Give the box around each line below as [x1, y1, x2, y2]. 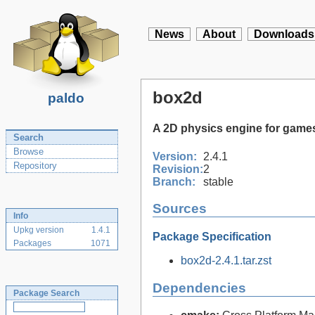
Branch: [153, 175, 195, 188]
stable [203, 175, 233, 188]
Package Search [13, 288, 79, 298]
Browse [13, 146, 44, 157]
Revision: [153, 162, 203, 175]
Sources [153, 201, 207, 217]
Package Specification [153, 230, 271, 243]
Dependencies [153, 280, 246, 295]
